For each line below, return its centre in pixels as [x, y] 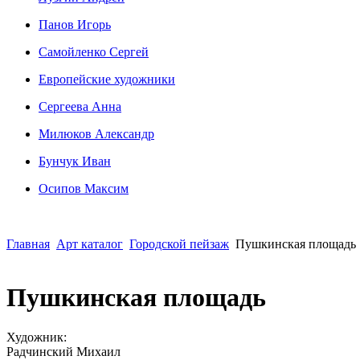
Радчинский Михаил [63, 351]
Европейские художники [107, 79]
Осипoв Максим [84, 188]
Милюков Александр [96, 134]
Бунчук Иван [75, 161]
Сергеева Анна [80, 106]
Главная [28, 244]
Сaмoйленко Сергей [94, 52]
